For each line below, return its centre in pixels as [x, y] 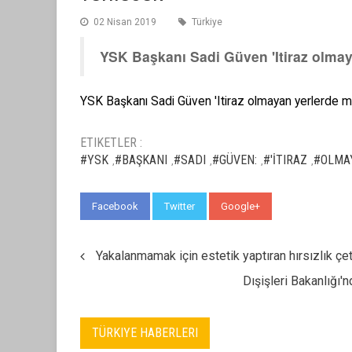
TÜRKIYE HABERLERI [145, 332]
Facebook [115, 206]
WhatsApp [310, 206]
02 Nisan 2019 [125, 22]
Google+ [240, 206]
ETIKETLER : [111, 142]
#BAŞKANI [141, 159]
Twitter [180, 206]
